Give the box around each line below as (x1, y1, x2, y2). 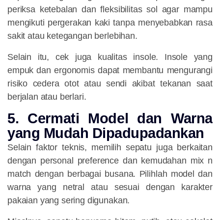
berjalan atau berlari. (7, 92, 86, 102)
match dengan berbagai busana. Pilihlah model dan (7, 169, 213, 179)
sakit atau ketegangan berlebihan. (7, 31, 137, 41)
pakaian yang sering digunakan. (7, 195, 130, 206)
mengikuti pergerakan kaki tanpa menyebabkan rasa (7, 18, 213, 28)
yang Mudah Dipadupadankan (7, 125, 204, 141)
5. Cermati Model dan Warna (7, 110, 213, 127)
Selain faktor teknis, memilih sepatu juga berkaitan (7, 142, 213, 153)
